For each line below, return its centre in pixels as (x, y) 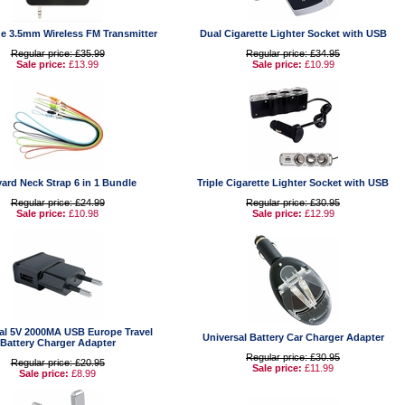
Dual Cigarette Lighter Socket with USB (293, 33)
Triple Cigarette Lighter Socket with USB (293, 183)
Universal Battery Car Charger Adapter (293, 337)
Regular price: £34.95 (293, 53)
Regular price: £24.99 (57, 202)
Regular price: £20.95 (57, 363)
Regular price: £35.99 (57, 53)
